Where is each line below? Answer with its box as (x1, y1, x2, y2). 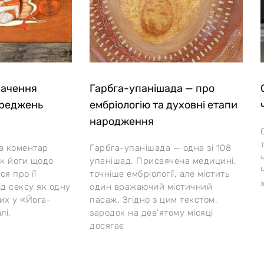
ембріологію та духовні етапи (90, 98, 237, 111)
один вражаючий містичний (90, 181, 212, 192)
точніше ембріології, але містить (90, 168, 229, 179)
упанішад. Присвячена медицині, (90, 155, 236, 166)
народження (90, 114, 154, 128)
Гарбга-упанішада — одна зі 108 (90, 142, 231, 153)
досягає (90, 220, 124, 231)
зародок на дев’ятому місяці (90, 207, 213, 218)
